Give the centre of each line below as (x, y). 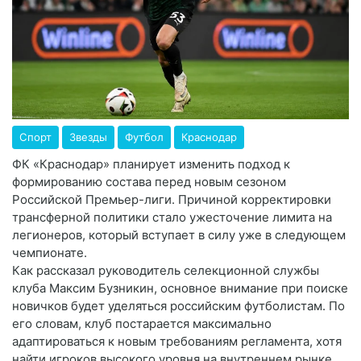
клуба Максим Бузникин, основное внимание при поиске (180, 288)
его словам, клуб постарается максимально (142, 323)
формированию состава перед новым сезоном (149, 181)
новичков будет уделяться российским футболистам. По (178, 305)
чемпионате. (50, 252)
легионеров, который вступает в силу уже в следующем (179, 234)
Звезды (88, 137)
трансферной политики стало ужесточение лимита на (172, 217)
